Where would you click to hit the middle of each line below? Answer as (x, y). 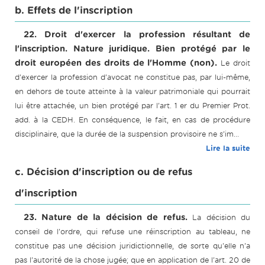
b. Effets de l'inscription (74, 11)
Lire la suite (228, 148)
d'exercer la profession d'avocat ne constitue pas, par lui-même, (132, 77)
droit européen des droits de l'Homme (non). (116, 63)
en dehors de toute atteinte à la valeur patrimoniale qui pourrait (132, 92)
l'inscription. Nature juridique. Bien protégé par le (132, 49)
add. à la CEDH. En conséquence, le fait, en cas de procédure (132, 120)
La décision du (222, 218)
